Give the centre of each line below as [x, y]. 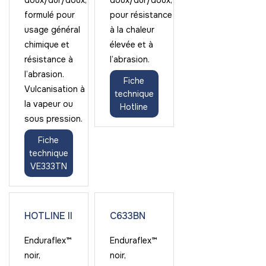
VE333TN [48, 166]
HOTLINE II [48, 216]
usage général [52, 30]
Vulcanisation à [55, 89]
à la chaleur [132, 30]
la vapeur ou [49, 104]
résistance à [49, 59]
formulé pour [50, 15]
